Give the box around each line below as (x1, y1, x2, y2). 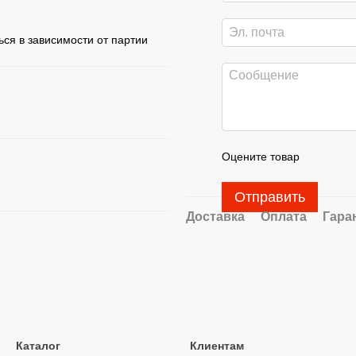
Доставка (186, 210, 245, 223)
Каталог (16, 339, 60, 352)
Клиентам (190, 339, 244, 352)
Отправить (234, 189, 305, 205)
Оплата (261, 210, 307, 223)
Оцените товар (222, 150, 300, 163)
